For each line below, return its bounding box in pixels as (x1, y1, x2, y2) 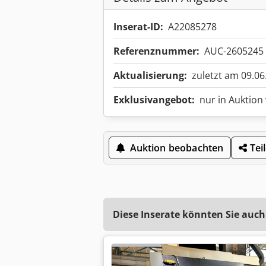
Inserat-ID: (113, 20, 163, 34)
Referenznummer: (113, 45, 199, 58)
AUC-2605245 (204, 45, 264, 58)
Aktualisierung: (113, 69, 187, 83)
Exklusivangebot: (113, 93, 195, 107)
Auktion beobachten (129, 141, 224, 155)
